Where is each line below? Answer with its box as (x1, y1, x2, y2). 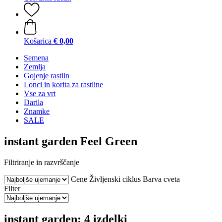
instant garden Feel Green (4, 134, 137, 148)
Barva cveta (143, 174, 180, 183)
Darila (24, 98, 43, 107)
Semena (24, 54, 49, 62)
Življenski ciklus (89, 174, 141, 183)
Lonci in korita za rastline (24, 80, 103, 89)
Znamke (24, 107, 50, 115)
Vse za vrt (24, 89, 55, 98)
